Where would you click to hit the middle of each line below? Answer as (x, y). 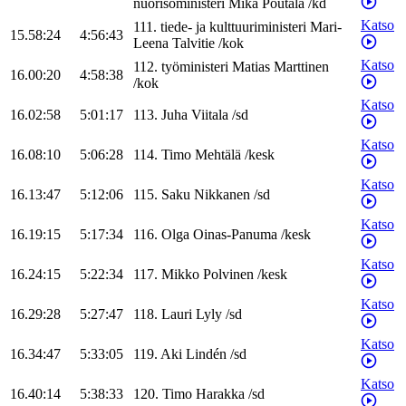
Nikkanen (222, 195)
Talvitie (193, 43)
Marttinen (301, 67)
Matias (251, 67)
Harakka (220, 394)
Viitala (210, 115)
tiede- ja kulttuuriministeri (233, 27)
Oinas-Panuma (235, 235)
